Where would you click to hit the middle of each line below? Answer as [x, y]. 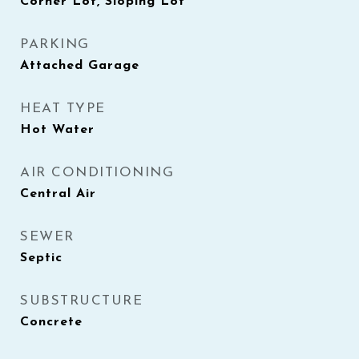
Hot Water [57, 130]
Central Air [58, 194]
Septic [41, 258]
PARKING [55, 44]
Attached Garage [80, 66]
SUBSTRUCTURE [81, 301]
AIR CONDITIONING [97, 173]
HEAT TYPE [63, 109]
